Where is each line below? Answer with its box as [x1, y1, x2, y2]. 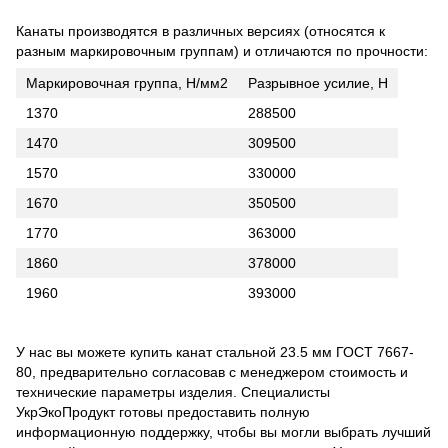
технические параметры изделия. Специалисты [16, 383, 330, 400]
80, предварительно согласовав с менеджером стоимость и [16, 363, 408, 380]
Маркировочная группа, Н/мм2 [26, 74, 228, 91]
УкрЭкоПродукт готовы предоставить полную [16, 403, 310, 420]
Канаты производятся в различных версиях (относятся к [16, 22, 385, 39]
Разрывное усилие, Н [248, 74, 388, 91]
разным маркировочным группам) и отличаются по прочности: [16, 42, 428, 59]
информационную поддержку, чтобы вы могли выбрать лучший [16, 423, 431, 440]
